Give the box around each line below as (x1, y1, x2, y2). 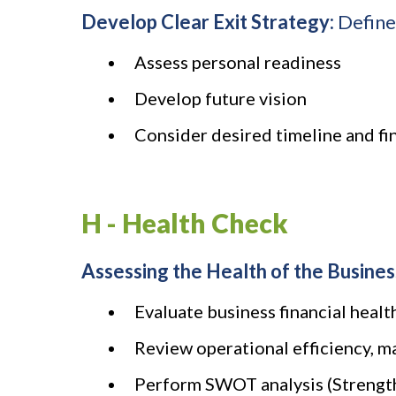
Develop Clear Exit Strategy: (81, 10, 334, 34)
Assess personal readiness (134, 51, 341, 73)
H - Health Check (81, 207, 288, 240)
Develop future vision (134, 88, 307, 110)
